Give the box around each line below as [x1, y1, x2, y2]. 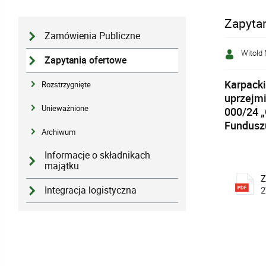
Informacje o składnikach [45, 149, 151, 162]
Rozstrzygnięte [42, 79, 91, 90]
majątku [45, 160, 80, 173]
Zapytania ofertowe [45, 53, 127, 66]
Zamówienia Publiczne [45, 29, 141, 42]
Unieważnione [42, 103, 89, 114]
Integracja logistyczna [45, 183, 137, 197]
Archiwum [42, 126, 76, 138]
